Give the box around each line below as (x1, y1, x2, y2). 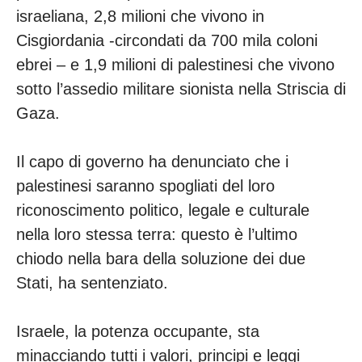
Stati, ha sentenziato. (16, 273, 173, 292)
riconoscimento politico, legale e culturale (16, 200, 309, 219)
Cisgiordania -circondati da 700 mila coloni (16, 31, 318, 49)
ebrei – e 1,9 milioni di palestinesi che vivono (16, 55, 335, 74)
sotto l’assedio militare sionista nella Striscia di (16, 79, 346, 98)
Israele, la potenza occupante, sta (16, 322, 259, 340)
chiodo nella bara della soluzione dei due (16, 249, 305, 267)
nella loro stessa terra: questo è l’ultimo (16, 225, 297, 243)
